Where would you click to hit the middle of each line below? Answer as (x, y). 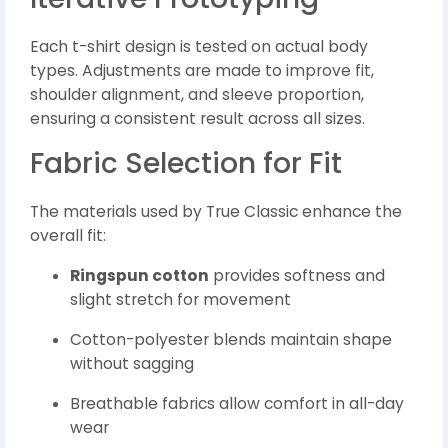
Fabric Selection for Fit (186, 164)
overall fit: (68, 236)
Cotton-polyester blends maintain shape (231, 340)
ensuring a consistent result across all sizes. (197, 119)
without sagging (132, 364)
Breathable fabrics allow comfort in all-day (237, 404)
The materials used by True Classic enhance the (216, 212)
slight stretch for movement (180, 300)
